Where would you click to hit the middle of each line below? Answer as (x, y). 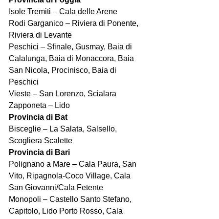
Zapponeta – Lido (39, 105)
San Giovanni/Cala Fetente (56, 187)
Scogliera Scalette (41, 140)
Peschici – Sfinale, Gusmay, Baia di (71, 46)
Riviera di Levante (40, 35)
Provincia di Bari (39, 152)
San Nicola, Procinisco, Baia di (64, 70)
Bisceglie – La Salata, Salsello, (64, 129)
